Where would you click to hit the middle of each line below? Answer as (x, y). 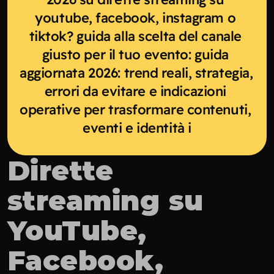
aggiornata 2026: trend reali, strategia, (136, 72)
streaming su (106, 200)
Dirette (61, 170)
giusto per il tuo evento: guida (135, 54)
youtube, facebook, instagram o (135, 17)
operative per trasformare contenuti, (135, 109)
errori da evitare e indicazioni (135, 91)
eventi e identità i (137, 128)
